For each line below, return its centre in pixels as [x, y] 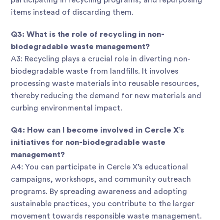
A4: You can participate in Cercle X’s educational [99, 167]
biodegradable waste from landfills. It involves [95, 71]
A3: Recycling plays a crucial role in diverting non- [101, 59]
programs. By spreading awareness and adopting [99, 192]
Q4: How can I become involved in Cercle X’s [97, 130]
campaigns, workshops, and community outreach [101, 179]
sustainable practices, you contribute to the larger [103, 204]
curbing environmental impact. [67, 108]
